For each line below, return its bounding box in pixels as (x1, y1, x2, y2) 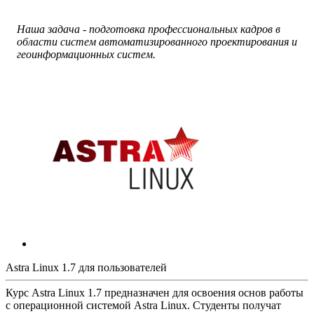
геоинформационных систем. (17, 48, 156, 60)
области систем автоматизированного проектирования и (17, 35, 297, 48)
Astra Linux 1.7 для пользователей (6, 261, 167, 273)
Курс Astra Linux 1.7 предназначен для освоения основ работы (6, 286, 303, 299)
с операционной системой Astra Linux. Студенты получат (6, 299, 281, 311)
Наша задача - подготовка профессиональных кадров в (17, 22, 280, 35)
